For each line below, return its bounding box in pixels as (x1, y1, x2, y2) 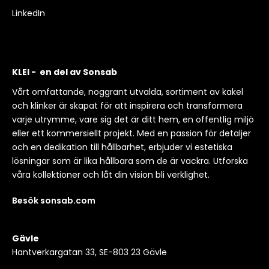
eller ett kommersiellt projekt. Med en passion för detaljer (12, 127, 251, 139)
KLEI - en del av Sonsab (12, 65, 117, 78)
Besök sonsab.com (12, 194, 95, 207)
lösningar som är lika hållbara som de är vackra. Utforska (12, 154, 248, 167)
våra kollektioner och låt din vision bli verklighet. (12, 168, 210, 181)
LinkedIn (12, 7, 45, 19)
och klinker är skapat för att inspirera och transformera (12, 99, 243, 112)
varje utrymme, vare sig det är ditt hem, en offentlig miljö (12, 113, 254, 125)
